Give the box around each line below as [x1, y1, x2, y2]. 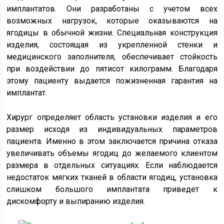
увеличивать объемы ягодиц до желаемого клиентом [6, 148, 217, 158]
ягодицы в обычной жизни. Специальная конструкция [6, 27, 217, 37]
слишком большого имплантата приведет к [6, 184, 217, 194]
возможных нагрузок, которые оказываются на [6, 15, 217, 25]
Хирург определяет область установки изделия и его [6, 112, 217, 122]
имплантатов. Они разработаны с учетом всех [6, 3, 217, 13]
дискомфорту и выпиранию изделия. [6, 196, 145, 206]
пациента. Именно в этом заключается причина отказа [6, 136, 217, 146]
